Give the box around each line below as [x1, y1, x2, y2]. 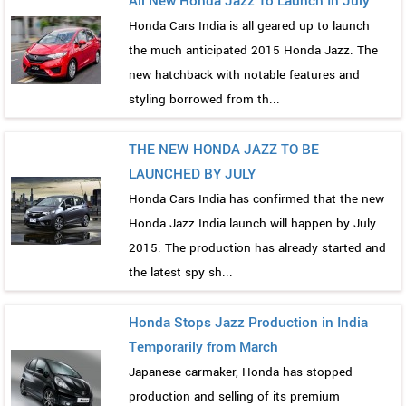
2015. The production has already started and [129, 239, 386, 257]
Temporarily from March [129, 337, 278, 358]
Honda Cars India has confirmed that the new [129, 190, 384, 208]
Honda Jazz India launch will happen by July [129, 215, 376, 233]
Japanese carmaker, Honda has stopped [129, 363, 353, 382]
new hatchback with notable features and [129, 66, 360, 84]
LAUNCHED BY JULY [129, 164, 256, 185]
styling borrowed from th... [129, 91, 280, 109]
